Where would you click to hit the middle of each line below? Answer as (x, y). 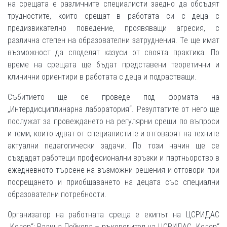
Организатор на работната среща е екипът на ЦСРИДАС (113, 215)
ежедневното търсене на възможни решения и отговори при (113, 170)
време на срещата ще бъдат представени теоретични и (113, 65)
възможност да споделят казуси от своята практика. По (113, 53)
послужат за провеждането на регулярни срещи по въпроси (113, 122)
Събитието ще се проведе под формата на (113, 97)
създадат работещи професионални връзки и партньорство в (113, 158)
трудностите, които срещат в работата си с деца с (113, 16)
